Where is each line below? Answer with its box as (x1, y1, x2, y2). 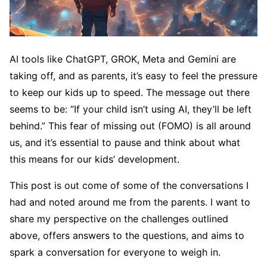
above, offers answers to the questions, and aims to (10, 229, 244, 241)
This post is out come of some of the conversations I (10, 179, 249, 191)
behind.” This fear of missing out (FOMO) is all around (10, 119, 251, 132)
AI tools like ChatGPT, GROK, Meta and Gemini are (10, 52, 236, 65)
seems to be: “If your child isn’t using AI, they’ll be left (10, 103, 252, 115)
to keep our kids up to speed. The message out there (10, 86, 250, 98)
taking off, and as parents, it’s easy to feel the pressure (10, 69, 257, 82)
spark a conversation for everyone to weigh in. (10, 246, 221, 258)
